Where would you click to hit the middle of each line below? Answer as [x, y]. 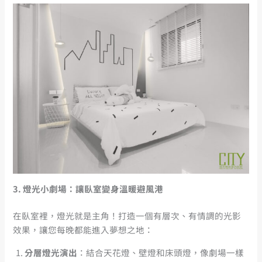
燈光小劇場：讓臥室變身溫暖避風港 [93, 189]
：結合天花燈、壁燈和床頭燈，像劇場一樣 [161, 252]
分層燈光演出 [51, 252]
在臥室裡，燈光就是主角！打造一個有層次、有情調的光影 [127, 216]
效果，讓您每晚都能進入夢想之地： [83, 230]
